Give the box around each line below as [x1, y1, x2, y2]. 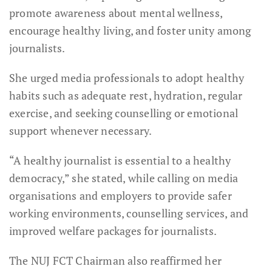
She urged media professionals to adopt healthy [9, 70, 245, 85]
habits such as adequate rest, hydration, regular [9, 88, 243, 103]
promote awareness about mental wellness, [9, 5, 223, 20]
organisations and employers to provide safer [9, 188, 232, 203]
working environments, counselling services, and [9, 206, 249, 220]
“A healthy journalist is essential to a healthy [9, 153, 231, 168]
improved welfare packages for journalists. [9, 223, 217, 238]
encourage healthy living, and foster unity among [9, 23, 251, 38]
